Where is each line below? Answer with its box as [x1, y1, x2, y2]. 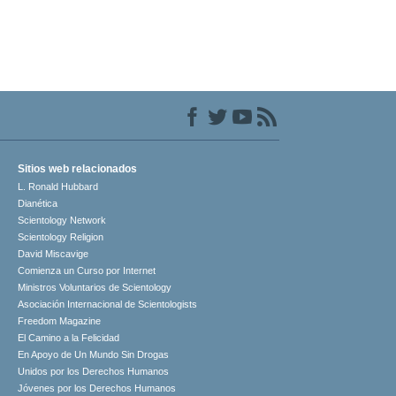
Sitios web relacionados [18, 163, 138, 176]
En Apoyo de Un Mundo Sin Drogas [18, 349, 170, 361]
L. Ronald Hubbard [18, 181, 99, 193]
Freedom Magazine [18, 316, 102, 327]
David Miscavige [18, 248, 89, 260]
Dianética [18, 198, 58, 209]
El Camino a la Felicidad [18, 332, 120, 344]
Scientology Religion [18, 232, 104, 243]
